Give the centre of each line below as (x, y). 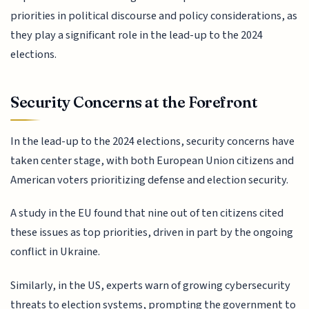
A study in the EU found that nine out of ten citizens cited (147, 213)
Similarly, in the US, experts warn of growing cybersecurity (151, 285)
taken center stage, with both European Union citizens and (152, 160)
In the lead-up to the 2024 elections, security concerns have (153, 141)
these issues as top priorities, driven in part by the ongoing (152, 233)
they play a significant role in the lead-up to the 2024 (137, 36)
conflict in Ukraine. (56, 252)
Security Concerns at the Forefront (134, 102)
